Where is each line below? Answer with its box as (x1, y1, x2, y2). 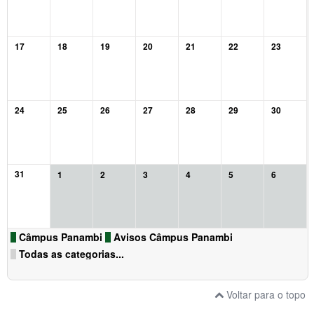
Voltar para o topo (224, 287, 306, 301)
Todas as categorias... (19, 246, 124, 261)
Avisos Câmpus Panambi (114, 229, 233, 244)
